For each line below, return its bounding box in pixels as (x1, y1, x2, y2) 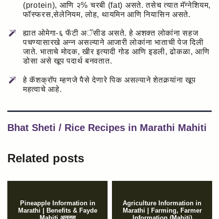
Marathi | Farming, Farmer (122, 206, 202, 214)
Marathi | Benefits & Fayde (18, 206, 97, 214)
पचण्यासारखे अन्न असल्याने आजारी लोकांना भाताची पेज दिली (23, 38, 204, 47)
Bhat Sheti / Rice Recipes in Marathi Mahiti (7, 122, 207, 133)
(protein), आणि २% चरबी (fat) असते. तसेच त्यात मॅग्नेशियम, (23, 1, 211, 10)
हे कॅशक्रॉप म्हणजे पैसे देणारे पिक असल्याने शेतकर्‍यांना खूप (23, 75, 196, 84)
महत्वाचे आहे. (23, 85, 62, 93)
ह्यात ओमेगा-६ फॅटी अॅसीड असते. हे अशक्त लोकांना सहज (23, 29, 198, 38)
